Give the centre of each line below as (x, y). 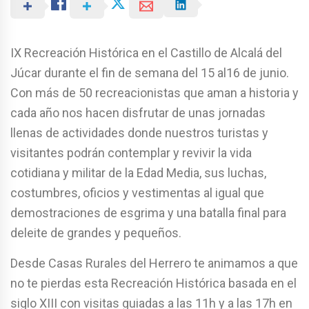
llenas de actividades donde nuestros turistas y (139, 132)
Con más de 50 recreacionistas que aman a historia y (154, 92)
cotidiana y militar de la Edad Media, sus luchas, (138, 172)
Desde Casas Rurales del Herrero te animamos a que (154, 263)
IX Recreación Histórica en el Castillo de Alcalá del (146, 52)
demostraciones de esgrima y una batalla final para (148, 212)
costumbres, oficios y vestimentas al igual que (137, 192)
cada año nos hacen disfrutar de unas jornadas (138, 112)
